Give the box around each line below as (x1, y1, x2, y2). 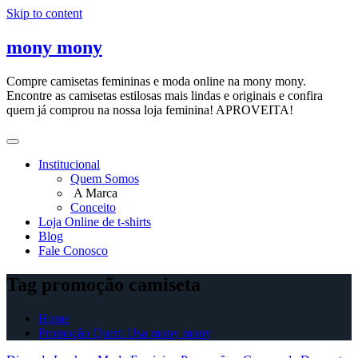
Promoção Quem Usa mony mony (38, 325, 211, 340)
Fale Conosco (38, 243, 108, 257)
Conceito (70, 200, 116, 214)
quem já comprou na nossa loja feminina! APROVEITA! (6, 102, 293, 117)
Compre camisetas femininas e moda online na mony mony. (6, 74, 306, 88)
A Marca (70, 185, 117, 200)
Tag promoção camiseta (6, 273, 201, 295)
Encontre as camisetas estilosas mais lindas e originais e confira (6, 88, 323, 102)
